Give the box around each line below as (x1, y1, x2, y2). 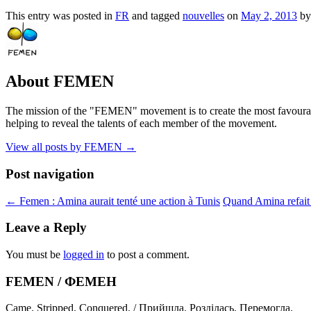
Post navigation (6, 166, 94, 181)
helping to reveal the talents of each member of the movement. (6, 117, 277, 130)
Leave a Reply (6, 220, 87, 235)
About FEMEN (6, 72, 114, 91)
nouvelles (183, 10, 224, 22)
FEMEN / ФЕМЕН (6, 274, 117, 289)
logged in (63, 248, 104, 260)
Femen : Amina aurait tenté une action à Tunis (17, 194, 220, 207)
